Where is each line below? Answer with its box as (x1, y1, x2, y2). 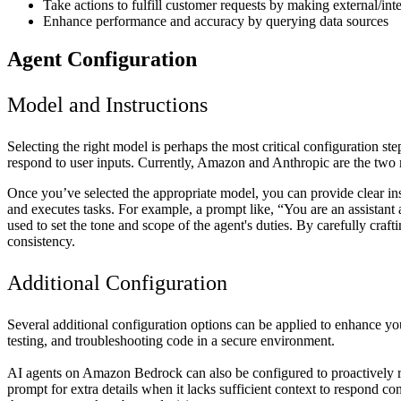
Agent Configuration (7, 47, 197, 72)
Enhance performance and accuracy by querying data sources (43, 13, 388, 30)
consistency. (7, 234, 75, 250)
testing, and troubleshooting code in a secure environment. (7, 333, 335, 349)
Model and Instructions (7, 93, 208, 117)
